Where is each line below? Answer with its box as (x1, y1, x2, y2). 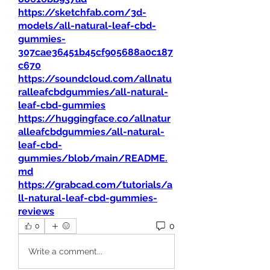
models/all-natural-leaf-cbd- (18, 20, 156, 31)
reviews (18, 206, 54, 217)
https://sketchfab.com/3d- (18, 7, 146, 18)
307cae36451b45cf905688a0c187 (18, 46, 173, 58)
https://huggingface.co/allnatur (18, 113, 171, 124)
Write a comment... (28, 246, 102, 256)
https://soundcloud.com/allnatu (18, 73, 172, 84)
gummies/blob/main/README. (18, 152, 168, 164)
